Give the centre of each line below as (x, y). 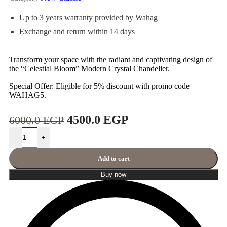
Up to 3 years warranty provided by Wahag (88, 18)
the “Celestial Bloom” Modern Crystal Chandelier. (89, 69)
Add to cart (113, 159)
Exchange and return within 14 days (77, 32)
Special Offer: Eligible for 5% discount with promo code (99, 86)
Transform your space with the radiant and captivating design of (111, 60)
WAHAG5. (28, 95)
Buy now (113, 175)
